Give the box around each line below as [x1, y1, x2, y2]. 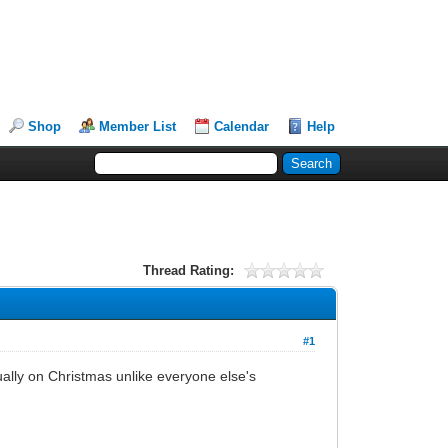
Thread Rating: [142, 262, 234, 278]
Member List [99, 119, 177, 134]
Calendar [214, 119, 270, 134]
